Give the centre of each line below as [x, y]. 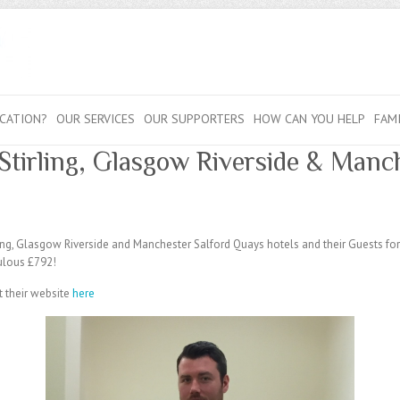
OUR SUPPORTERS [194, 119]
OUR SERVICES [96, 119]
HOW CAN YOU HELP [309, 119]
